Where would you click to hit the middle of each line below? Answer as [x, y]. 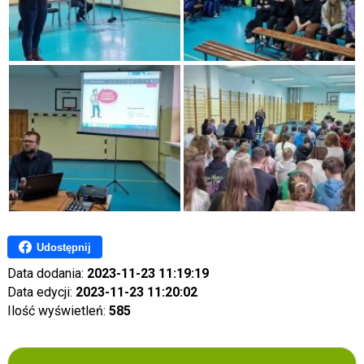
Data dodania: [47, 273]
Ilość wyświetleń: [58, 311]
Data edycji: [41, 292]
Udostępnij [63, 247]
